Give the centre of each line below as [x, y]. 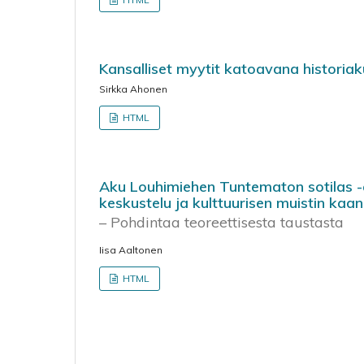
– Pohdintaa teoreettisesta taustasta [221, 222]
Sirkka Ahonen [133, 89]
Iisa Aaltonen [131, 250]
